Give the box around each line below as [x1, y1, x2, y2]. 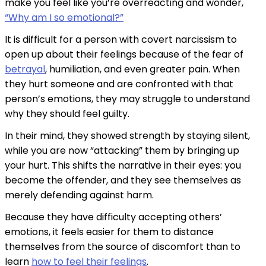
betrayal [5, 62, 45, 77]
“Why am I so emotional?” [5, 11, 123, 25]
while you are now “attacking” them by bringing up [5, 144, 239, 158]
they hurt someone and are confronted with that [5, 77, 233, 91]
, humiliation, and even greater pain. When [45, 62, 240, 77]
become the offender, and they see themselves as [5, 173, 241, 188]
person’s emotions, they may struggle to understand [5, 92, 250, 106]
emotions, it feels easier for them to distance [5, 225, 214, 239]
